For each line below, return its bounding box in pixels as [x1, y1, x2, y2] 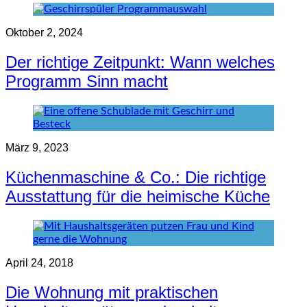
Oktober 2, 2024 [5, 27, 83, 38]
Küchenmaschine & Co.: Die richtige [5, 167, 266, 186]
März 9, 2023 [5, 141, 69, 153]
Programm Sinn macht [5, 71, 168, 90]
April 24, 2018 [5, 256, 73, 269]
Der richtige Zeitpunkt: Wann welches [5, 52, 275, 71]
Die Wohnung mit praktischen [5, 282, 218, 302]
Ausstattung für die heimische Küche [5, 186, 270, 206]
